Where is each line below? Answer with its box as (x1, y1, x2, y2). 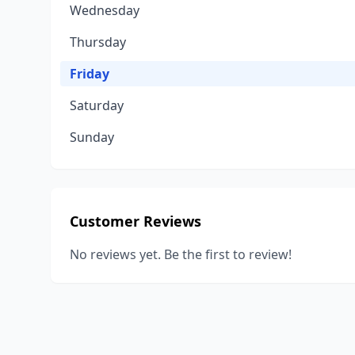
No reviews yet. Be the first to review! (70, 246, 292, 263)
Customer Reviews (70, 212, 201, 231)
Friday (70, 65, 109, 82)
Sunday (70, 128, 114, 146)
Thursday (70, 33, 126, 51)
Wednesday (70, 2, 139, 19)
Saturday (70, 97, 124, 114)
